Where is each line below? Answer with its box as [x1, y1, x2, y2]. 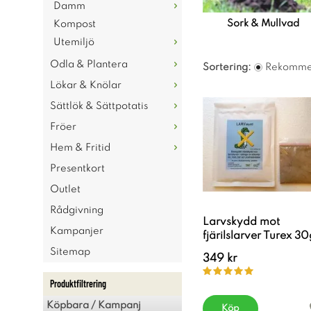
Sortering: [203, 62, 251, 72]
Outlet [50, 185, 81, 194]
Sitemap [50, 247, 90, 257]
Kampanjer [50, 226, 103, 236]
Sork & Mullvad [227, 19, 299, 28]
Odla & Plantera [50, 60, 128, 69]
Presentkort [50, 164, 105, 174]
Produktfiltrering [50, 278, 106, 289]
